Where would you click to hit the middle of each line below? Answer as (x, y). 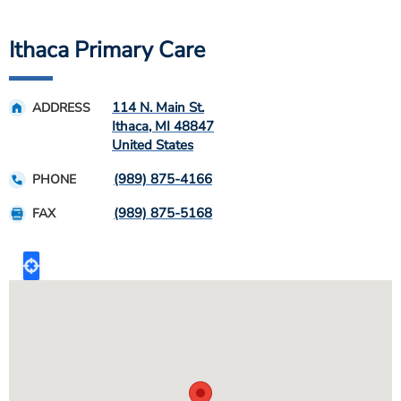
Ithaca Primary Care (107, 50)
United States (153, 145)
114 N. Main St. (158, 107)
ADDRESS (61, 107)
